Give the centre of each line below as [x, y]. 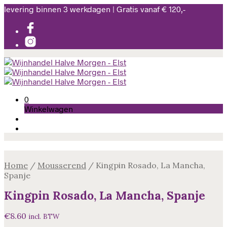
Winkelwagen [49, 109]
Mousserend [62, 165]
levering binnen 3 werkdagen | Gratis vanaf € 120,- [95, 9]
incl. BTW [44, 217]
